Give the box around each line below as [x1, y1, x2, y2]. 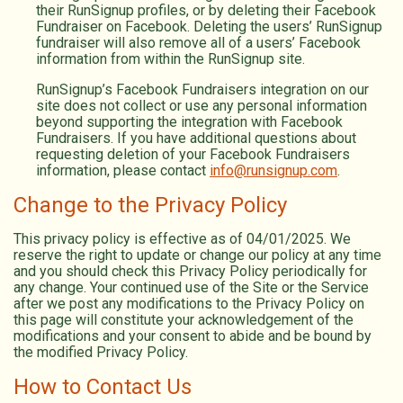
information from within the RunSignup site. [36, 49, 305, 67]
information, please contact [36, 161, 210, 179]
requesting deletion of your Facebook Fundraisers [36, 145, 350, 163]
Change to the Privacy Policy [13, 192, 287, 218]
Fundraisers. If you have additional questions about [36, 129, 356, 147]
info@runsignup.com [210, 161, 337, 179]
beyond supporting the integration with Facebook [36, 112, 343, 130]
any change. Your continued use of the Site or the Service [13, 278, 369, 296]
